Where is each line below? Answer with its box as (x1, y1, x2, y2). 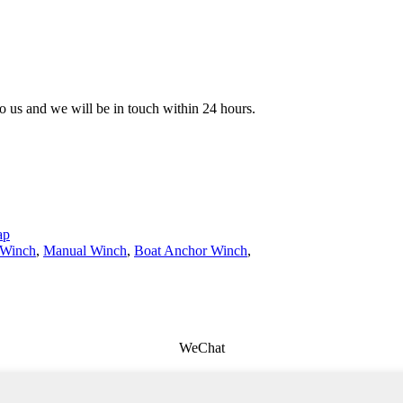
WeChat (178, 340, 225, 356)
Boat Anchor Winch (134, 243, 247, 259)
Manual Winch (43, 243, 127, 259)
